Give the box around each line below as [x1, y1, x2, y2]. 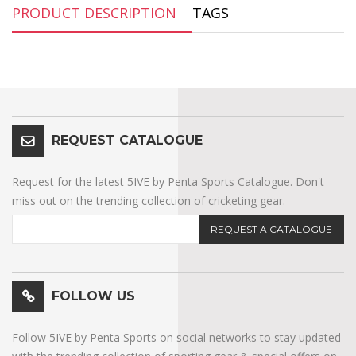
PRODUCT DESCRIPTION [12, 2, 176, 22]
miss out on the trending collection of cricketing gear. [12, 192, 285, 208]
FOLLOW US [52, 288, 135, 304]
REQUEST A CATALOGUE [211, 222, 332, 235]
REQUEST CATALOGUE [52, 132, 203, 148]
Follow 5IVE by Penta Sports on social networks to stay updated [12, 329, 341, 345]
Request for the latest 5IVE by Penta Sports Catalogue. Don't [12, 173, 324, 189]
